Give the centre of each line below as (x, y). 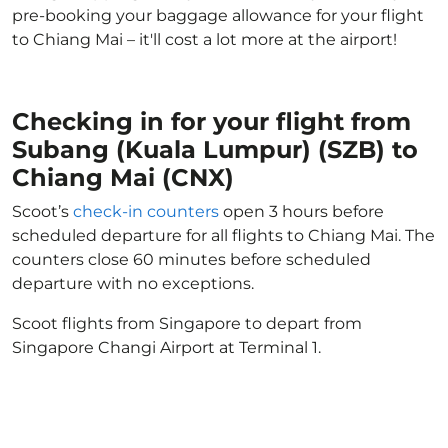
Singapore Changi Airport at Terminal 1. (166, 347)
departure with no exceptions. (133, 283)
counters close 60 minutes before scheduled (191, 259)
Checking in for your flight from (211, 121)
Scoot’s (42, 211)
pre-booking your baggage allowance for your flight (218, 15)
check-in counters (146, 211)
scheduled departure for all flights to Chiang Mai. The (223, 235)
